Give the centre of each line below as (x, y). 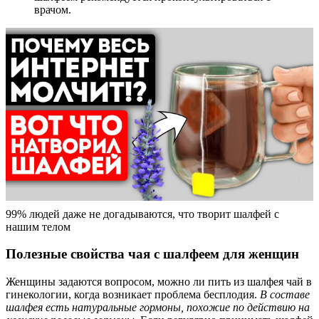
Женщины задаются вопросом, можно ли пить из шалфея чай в (159, 282)
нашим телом (38, 226)
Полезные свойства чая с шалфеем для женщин (152, 254)
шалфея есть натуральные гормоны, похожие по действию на (158, 308)
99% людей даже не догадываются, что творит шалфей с (142, 214)
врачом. (53, 9)
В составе (285, 295)
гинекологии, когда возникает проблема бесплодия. (133, 295)
